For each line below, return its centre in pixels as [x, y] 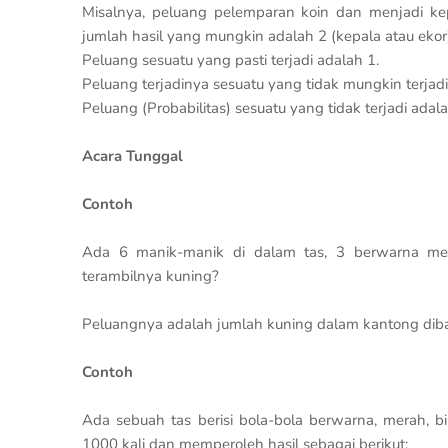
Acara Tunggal [132, 156]
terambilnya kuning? [150, 276]
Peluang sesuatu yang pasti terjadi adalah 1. [230, 60]
